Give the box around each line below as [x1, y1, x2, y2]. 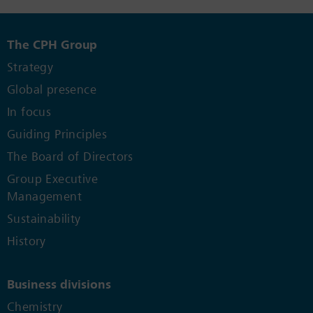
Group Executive [7, 172, 98, 187]
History [7, 234, 46, 249]
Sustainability [7, 212, 81, 226]
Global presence [7, 82, 96, 97]
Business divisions [7, 277, 111, 292]
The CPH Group [7, 38, 97, 52]
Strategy [7, 60, 54, 75]
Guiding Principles [7, 127, 108, 142]
